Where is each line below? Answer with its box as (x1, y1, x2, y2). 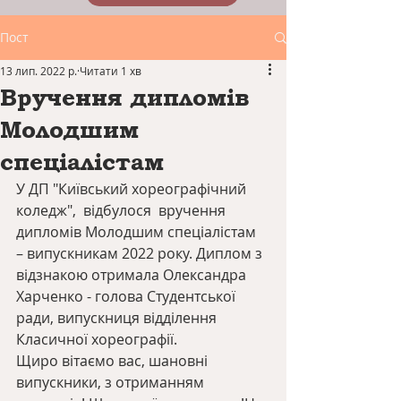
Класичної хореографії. (16, 329, 177, 349)
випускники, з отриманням (16, 372, 208, 392)
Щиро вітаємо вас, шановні (16, 351, 211, 371)
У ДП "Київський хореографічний (16, 179, 250, 199)
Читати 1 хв (80, 64, 141, 78)
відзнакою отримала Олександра (16, 265, 250, 285)
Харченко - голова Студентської (16, 286, 239, 306)
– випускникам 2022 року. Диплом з (16, 243, 266, 263)
